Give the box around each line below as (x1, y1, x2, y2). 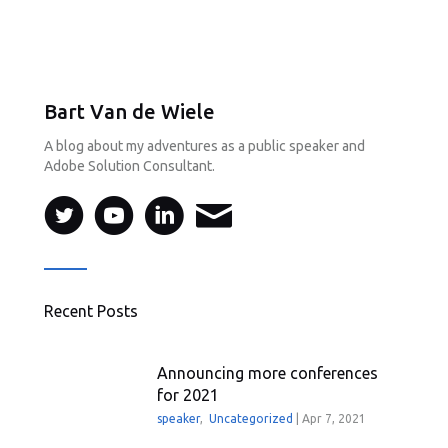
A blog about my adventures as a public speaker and (44, 138, 365, 154)
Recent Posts (44, 302, 138, 320)
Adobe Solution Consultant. (44, 158, 215, 174)
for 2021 (157, 386, 220, 404)
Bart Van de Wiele (44, 100, 215, 123)
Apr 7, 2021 (302, 412, 367, 425)
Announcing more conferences (157, 364, 379, 382)
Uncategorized (209, 412, 294, 425)
